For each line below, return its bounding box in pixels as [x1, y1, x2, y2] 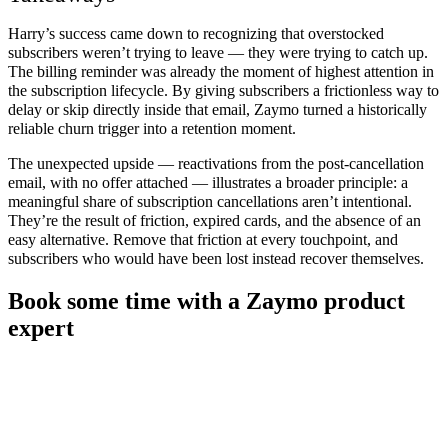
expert [8, 314, 74, 341]
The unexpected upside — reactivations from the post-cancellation [8, 154, 424, 172]
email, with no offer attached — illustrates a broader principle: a [8, 173, 408, 191]
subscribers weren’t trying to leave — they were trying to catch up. [8, 43, 428, 61]
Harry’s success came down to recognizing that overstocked [8, 24, 384, 42]
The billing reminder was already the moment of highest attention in [8, 62, 434, 80]
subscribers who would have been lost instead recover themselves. [8, 249, 424, 267]
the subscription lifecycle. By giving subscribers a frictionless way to [8, 81, 439, 99]
